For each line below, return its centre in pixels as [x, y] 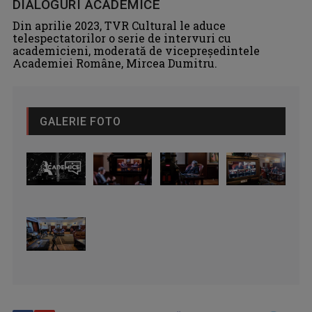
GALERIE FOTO [80, 121]
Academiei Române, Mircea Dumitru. [115, 63]
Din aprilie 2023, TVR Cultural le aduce [119, 25]
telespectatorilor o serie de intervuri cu [122, 38]
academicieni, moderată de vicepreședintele [136, 50]
